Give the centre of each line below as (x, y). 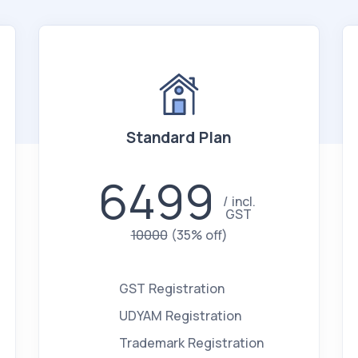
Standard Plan (179, 137)
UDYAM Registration (180, 316)
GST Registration (171, 288)
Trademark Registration (191, 343)
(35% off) (199, 235)
